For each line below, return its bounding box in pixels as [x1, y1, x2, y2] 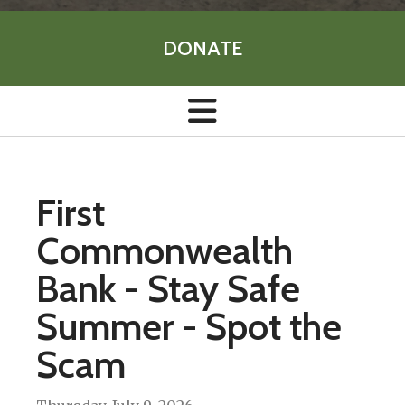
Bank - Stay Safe [36, 265, 300, 313]
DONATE [163, 35, 242, 61]
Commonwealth [36, 227, 293, 275]
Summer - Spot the [36, 303, 342, 351]
